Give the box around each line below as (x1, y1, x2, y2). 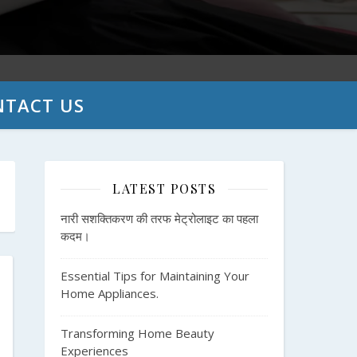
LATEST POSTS (112, 180, 216, 197)
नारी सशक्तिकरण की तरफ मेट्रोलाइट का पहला (61, 210, 258, 226)
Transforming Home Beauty (61, 325, 214, 341)
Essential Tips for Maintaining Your (61, 268, 249, 284)
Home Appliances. (61, 285, 159, 301)
